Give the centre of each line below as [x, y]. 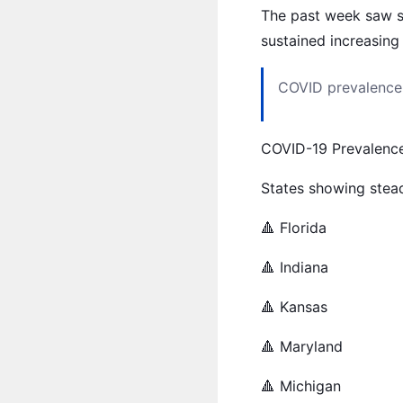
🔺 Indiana [295, 267]
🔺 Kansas [294, 307]
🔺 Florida [294, 228]
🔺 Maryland [302, 346]
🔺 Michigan [301, 386]
